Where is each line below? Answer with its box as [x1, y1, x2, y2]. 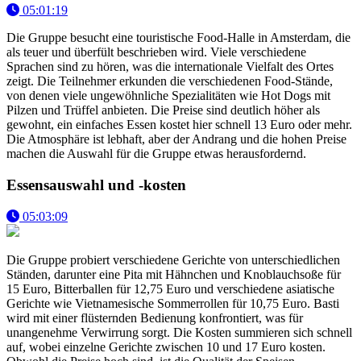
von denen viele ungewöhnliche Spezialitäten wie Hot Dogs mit [6, 89, 330, 103]
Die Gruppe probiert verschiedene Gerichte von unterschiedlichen [6, 252, 340, 267]
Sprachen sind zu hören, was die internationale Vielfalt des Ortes [6, 60, 334, 74]
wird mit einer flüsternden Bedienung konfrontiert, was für [6, 310, 303, 325]
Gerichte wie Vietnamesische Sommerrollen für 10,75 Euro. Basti [6, 296, 339, 310]
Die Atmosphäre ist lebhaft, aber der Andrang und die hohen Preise [6, 132, 346, 147]
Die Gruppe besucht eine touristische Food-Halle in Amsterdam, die [6, 31, 351, 45]
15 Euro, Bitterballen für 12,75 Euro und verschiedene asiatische [6, 281, 334, 296]
